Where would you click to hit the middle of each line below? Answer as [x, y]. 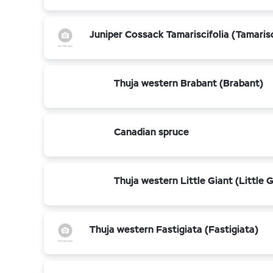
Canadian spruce [151, 132]
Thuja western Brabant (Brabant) [189, 83]
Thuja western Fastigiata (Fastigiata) [174, 229]
